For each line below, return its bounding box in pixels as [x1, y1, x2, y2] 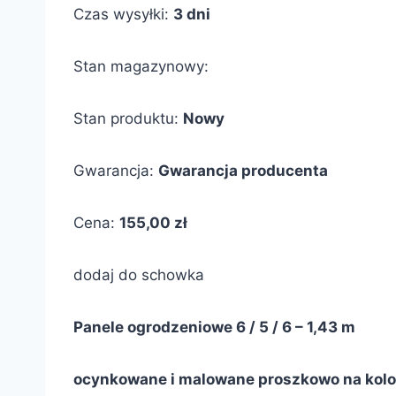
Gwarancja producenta [158, 162, 328, 179]
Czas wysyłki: [73, 5, 169, 23]
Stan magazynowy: [73, 57, 209, 75]
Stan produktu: [73, 110, 179, 127]
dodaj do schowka [73, 266, 204, 284]
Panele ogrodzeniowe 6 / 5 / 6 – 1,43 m [73, 318, 355, 336]
